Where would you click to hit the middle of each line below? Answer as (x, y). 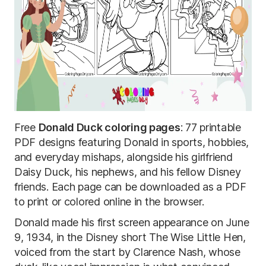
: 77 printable (210, 127)
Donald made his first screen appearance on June (132, 222)
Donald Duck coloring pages (109, 127)
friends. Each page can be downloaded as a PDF (130, 187)
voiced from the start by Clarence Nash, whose (127, 252)
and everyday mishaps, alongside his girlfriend (123, 157)
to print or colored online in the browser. (109, 202)
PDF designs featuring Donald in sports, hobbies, (132, 142)
